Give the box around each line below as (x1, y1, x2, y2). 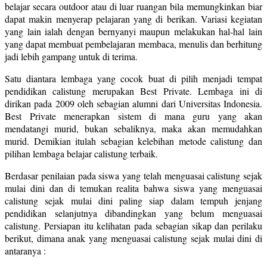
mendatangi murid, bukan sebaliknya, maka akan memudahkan (5, 122, 262, 135)
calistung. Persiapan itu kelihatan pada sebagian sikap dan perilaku (5, 219, 262, 232)
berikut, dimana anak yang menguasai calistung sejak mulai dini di (5, 231, 262, 244)
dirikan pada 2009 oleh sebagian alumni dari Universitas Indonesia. (5, 97, 262, 110)
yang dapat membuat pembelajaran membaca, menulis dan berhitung (5, 37, 262, 50)
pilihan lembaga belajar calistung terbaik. (5, 147, 158, 160)
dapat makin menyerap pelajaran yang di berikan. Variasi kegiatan (5, 12, 262, 25)
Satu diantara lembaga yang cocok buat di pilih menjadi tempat (5, 72, 262, 85)
